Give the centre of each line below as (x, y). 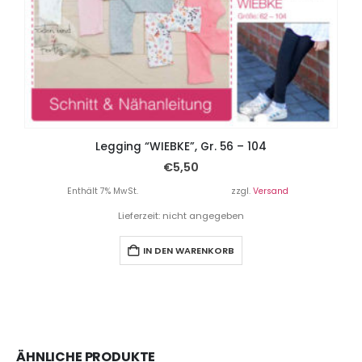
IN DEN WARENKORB (189, 251)
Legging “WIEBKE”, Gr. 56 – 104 (181, 147)
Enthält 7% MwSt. (103, 192)
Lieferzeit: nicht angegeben (181, 216)
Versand (270, 192)
